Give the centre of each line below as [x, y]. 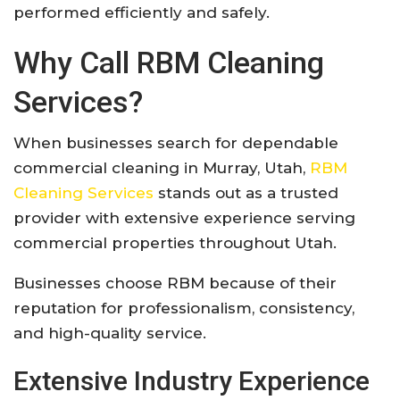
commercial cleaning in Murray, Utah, [162, 167]
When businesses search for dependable [176, 142]
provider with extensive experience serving [184, 217]
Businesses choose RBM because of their [175, 283]
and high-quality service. [110, 333]
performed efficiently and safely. [142, 12]
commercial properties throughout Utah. [175, 242]
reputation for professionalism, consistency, [184, 308]
